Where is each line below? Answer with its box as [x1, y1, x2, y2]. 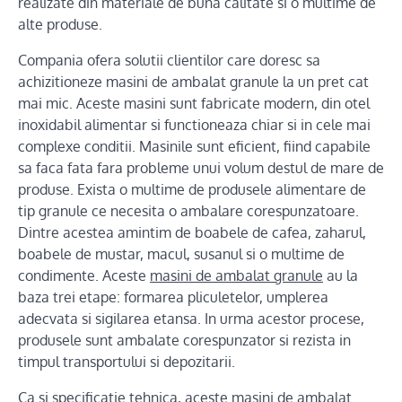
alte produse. [18, 14, 102, 33]
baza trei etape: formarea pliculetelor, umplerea [18, 287, 328, 306]
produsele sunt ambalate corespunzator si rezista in [18, 330, 351, 349]
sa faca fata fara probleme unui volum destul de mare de [18, 158, 384, 177]
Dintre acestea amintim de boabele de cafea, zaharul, [18, 223, 370, 241]
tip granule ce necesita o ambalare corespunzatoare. [18, 201, 359, 220]
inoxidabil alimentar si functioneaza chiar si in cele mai [18, 115, 371, 134]
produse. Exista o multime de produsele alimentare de [18, 179, 366, 198]
